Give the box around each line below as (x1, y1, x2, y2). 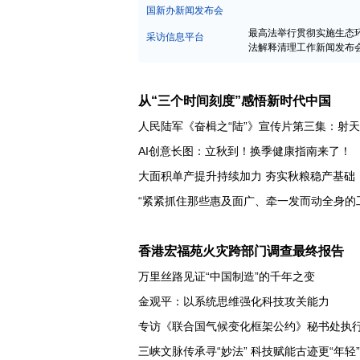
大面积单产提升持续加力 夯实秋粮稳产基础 (138, 211, 355, 225)
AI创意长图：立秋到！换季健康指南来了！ (138, 186, 351, 200)
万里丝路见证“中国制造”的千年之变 (138, 311, 315, 325)
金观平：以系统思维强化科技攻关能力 (138, 336, 329, 350)
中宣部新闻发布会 (146, 20, 223, 32)
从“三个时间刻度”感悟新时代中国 (138, 136, 331, 150)
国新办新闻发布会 (146, 47, 223, 59)
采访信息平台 (146, 73, 204, 85)
